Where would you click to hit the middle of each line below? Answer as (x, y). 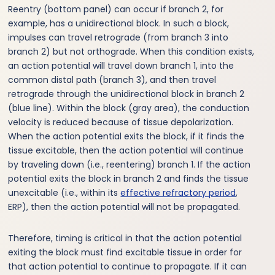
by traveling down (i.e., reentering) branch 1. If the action (130, 164)
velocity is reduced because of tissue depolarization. (121, 122)
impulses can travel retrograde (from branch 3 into (118, 37)
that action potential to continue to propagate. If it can (128, 266)
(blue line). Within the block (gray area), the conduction (129, 108)
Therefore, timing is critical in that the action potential (125, 238)
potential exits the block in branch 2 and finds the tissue (129, 178)
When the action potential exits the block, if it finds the (126, 136)
